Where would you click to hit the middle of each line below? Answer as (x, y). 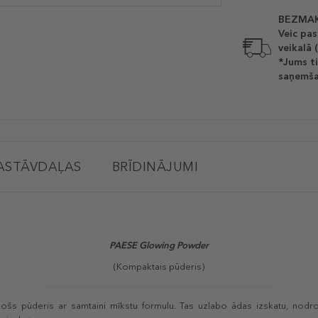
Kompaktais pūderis (159, 267)
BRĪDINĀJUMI (155, 167)
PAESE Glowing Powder (159, 246)
